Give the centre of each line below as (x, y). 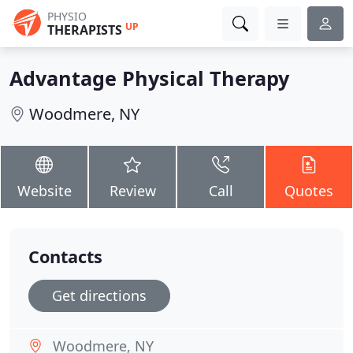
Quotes (309, 191)
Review (132, 191)
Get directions (99, 295)
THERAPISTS (85, 30)
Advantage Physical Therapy (149, 78)
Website (44, 191)
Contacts (65, 256)
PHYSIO (67, 16)
